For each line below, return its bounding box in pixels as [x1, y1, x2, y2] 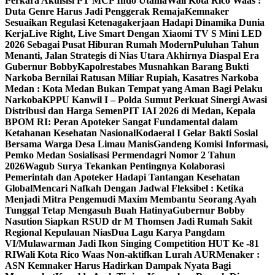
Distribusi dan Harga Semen [5, 106, 123, 116]
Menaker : [216, 249, 260, 260]
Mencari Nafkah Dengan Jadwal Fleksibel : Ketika [33, 183, 244, 193]
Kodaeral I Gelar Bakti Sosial [136, 128, 258, 138]
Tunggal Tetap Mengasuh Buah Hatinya [5, 205, 172, 215]
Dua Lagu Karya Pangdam [111, 227, 225, 238]
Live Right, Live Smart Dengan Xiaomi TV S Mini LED [29, 28, 262, 39]
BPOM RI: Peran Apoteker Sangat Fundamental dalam [5, 117, 238, 127]
